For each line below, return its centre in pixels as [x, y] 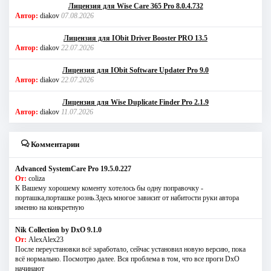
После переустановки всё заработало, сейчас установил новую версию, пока [130, 250]
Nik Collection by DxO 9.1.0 [58, 230]
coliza [37, 179]
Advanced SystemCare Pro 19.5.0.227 [73, 169]
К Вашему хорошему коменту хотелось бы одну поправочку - [109, 188]
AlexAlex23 [46, 240]
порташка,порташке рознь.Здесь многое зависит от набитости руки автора [127, 198]
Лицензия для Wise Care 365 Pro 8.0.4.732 [135, 6]
